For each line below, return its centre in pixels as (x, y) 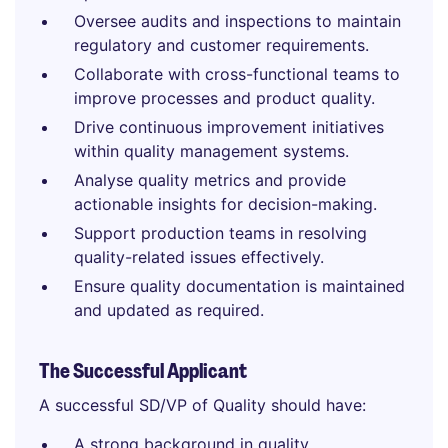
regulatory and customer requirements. (221, 45)
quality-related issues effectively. (199, 257)
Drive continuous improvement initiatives (229, 127)
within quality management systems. (211, 151)
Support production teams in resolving (220, 233)
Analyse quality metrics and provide (210, 180)
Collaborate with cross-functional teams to (237, 74)
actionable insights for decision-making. (225, 204)
